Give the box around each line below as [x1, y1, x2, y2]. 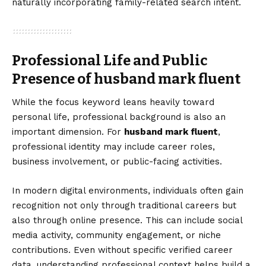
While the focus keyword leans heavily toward [12, 97, 214, 108]
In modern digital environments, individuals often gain [12, 185, 243, 197]
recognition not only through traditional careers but [12, 200, 236, 211]
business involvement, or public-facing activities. [12, 156, 222, 167]
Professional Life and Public [12, 52, 207, 69]
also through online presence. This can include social [12, 215, 242, 226]
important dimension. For [12, 126, 124, 138]
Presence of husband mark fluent [12, 71, 240, 88]
